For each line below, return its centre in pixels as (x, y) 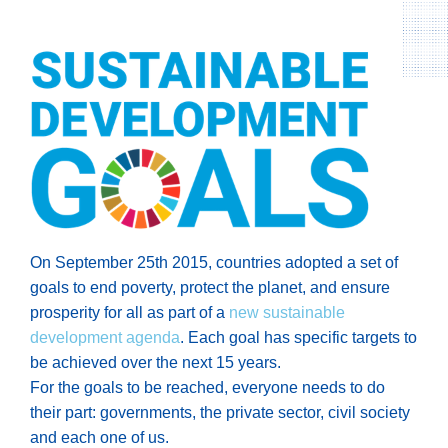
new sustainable (287, 313)
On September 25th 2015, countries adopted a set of (214, 263)
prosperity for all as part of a (129, 313)
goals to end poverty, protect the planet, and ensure (210, 288)
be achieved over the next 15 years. (155, 363)
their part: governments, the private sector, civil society (220, 413)
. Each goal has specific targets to (298, 338)
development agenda (105, 338)
